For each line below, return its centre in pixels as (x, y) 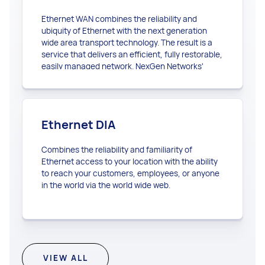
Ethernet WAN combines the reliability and (119, 19)
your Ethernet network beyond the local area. (125, 90)
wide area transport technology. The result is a (127, 42)
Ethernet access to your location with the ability (129, 161)
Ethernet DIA (78, 124)
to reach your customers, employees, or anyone (130, 173)
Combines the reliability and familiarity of (117, 149)
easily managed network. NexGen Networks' (122, 66)
